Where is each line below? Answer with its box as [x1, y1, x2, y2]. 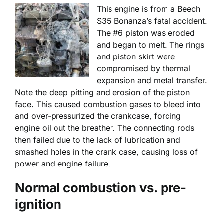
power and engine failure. [15, 158, 111, 168]
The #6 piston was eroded [97, 27, 195, 38]
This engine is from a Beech [97, 3, 200, 14]
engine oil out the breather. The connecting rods [15, 122, 194, 133]
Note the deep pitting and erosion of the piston [15, 87, 190, 97]
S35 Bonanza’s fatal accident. [97, 15, 207, 26]
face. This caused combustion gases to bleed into [15, 99, 201, 109]
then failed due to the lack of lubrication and [15, 134, 180, 145]
